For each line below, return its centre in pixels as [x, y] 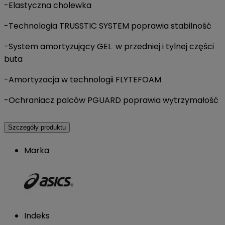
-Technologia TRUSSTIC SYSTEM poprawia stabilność [108, 26]
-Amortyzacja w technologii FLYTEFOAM [83, 79]
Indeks [37, 215]
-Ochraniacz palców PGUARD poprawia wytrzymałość [111, 100]
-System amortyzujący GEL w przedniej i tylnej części [109, 46]
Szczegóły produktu [37, 127]
